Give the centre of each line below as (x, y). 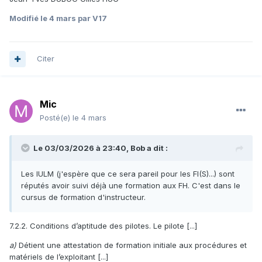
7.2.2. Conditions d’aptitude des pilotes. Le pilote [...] (104, 226)
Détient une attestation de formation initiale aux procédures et (133, 245)
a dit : (156, 148)
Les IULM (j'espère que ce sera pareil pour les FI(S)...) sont (128, 174)
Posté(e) (56, 118)
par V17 (92, 18)
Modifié (25, 18)
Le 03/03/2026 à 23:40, (82, 148)
